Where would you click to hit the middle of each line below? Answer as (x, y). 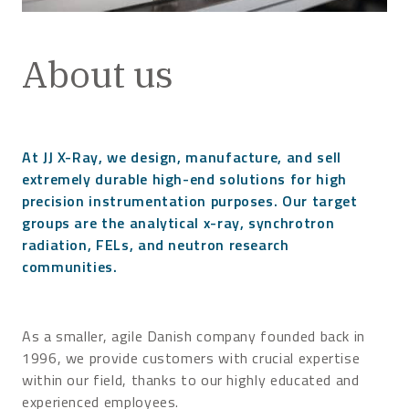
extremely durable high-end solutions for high (184, 178)
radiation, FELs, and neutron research (156, 244)
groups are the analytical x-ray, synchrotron (178, 222)
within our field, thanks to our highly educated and (191, 379)
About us (98, 73)
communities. (70, 266)
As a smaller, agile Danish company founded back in (194, 336)
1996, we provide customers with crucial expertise (191, 357)
